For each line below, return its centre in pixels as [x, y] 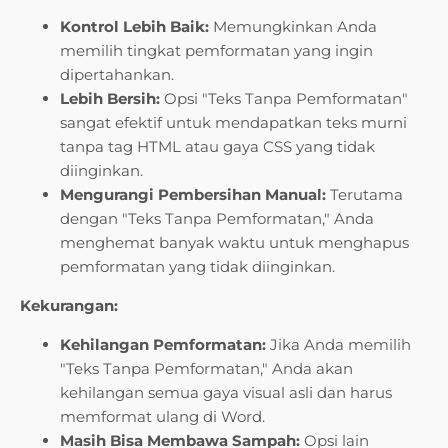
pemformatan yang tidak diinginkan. [197, 267]
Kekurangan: [69, 306]
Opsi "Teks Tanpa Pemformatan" [284, 99]
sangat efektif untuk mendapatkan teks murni [233, 123]
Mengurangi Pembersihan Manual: [193, 195]
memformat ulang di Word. [162, 417]
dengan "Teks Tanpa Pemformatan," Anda [217, 219]
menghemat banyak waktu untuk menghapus [234, 243]
